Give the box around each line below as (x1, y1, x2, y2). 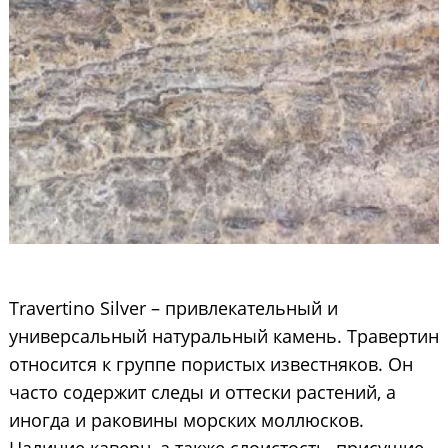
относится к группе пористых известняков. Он (8, 352, 413, 377)
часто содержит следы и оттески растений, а (8, 380, 396, 405)
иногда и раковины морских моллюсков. (8, 408, 364, 433)
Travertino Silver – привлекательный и (8, 296, 338, 321)
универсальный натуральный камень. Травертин (8, 324, 439, 349)
